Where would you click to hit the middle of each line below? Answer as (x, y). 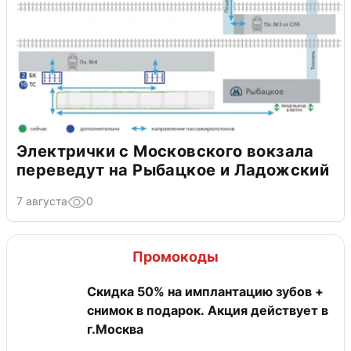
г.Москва (115, 329)
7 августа (42, 201)
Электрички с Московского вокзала (165, 152)
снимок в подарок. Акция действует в (147, 311)
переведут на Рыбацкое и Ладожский (173, 170)
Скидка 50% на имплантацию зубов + (205, 292)
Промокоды (175, 257)
